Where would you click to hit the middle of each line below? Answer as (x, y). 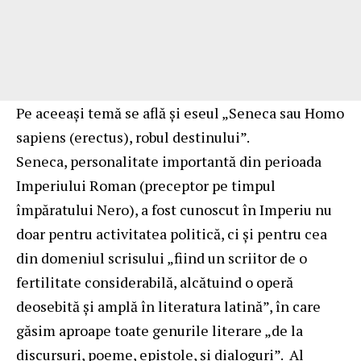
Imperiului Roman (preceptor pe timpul (146, 185)
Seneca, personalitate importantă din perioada (169, 161)
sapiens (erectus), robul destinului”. (133, 137)
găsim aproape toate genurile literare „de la (160, 330)
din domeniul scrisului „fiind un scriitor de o (162, 257)
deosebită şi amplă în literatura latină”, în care (168, 306)
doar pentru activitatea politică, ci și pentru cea (172, 233)
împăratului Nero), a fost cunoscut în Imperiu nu (174, 209)
